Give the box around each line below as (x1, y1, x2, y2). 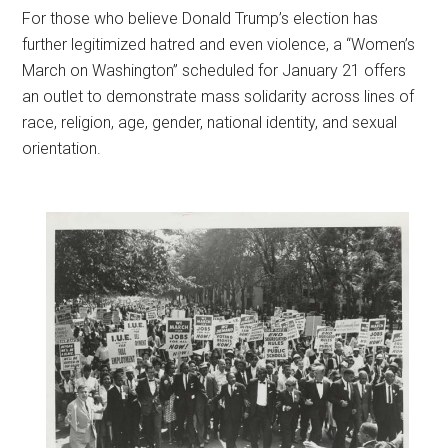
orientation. (22, 139, 102, 158)
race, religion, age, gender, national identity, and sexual (22, 113, 398, 132)
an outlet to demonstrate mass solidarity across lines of (22, 87, 415, 106)
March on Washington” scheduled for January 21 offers (22, 61, 407, 80)
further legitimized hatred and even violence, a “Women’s (22, 35, 416, 54)
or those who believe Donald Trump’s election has (31, 9, 379, 28)
